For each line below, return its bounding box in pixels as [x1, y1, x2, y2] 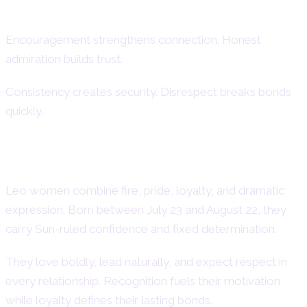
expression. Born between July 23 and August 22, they [5, 202, 286, 217]
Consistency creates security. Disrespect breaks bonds [5, 84, 291, 99]
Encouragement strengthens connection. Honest [5, 32, 261, 47]
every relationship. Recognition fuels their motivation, [5, 273, 283, 288]
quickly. [5, 103, 43, 118]
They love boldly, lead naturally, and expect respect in [5, 254, 287, 269]
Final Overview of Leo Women [5, 150, 251, 171]
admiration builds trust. [5, 51, 123, 66]
